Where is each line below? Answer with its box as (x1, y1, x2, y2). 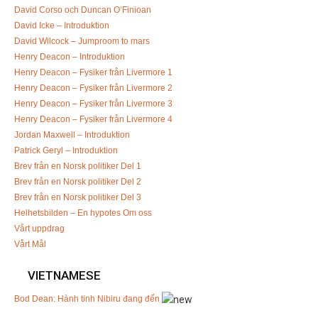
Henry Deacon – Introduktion (14, 50, 125, 61)
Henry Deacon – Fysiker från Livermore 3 (14, 97, 172, 108)
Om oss (123, 207, 152, 217)
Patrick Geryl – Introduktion (14, 144, 118, 155)
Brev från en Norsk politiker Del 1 (14, 160, 141, 170)
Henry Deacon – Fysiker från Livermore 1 (14, 66, 172, 77)
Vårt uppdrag (14, 222, 65, 233)
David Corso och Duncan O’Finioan (14, 4, 151, 14)
